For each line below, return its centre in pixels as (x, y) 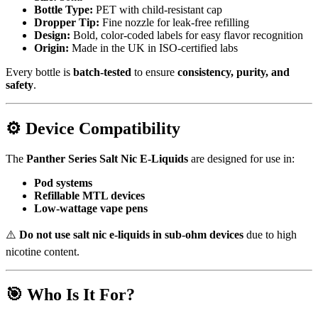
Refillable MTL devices (89, 195)
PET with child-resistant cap (158, 9)
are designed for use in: (241, 158)
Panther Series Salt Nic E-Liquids (107, 158)
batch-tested (102, 72)
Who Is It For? (81, 294)
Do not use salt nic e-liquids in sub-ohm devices (131, 234)
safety (20, 84)
